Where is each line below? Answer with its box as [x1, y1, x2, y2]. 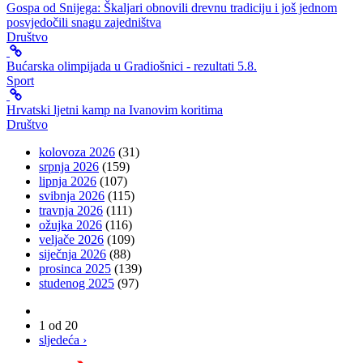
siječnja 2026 [39, 247, 106, 262]
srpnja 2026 [39, 160, 99, 174]
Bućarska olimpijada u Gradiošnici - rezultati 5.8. [6, 59, 257, 74]
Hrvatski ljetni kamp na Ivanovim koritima [6, 103, 223, 117]
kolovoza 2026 [39, 145, 115, 160]
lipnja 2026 [39, 174, 96, 189]
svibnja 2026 [39, 189, 105, 203]
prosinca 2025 [39, 262, 111, 276]
